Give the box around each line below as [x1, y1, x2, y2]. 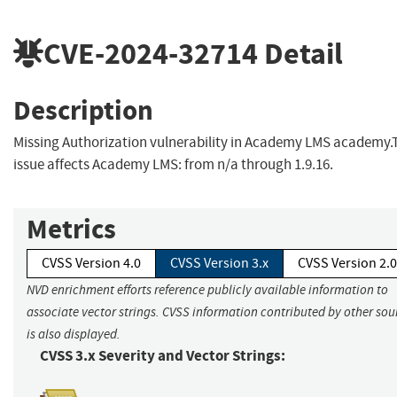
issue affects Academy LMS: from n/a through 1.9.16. [13, 155, 333, 175]
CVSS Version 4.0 [42, 254, 141, 273]
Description [13, 91, 153, 128]
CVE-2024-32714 [43, 33, 258, 74]
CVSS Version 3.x [170, 254, 269, 273]
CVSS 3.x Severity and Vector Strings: [40, 346, 285, 367]
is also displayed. [27, 326, 121, 343]
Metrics [27, 211, 116, 248]
